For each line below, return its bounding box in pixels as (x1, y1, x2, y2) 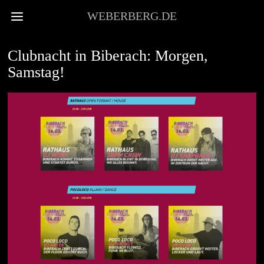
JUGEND (8, 32, 37, 39)
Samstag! (8, 64, 65, 81)
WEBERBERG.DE (87, 9, 177, 22)
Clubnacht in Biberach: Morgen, (8, 47, 209, 64)
